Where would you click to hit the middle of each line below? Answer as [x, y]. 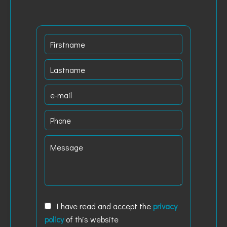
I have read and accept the [105, 206]
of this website [91, 219]
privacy [165, 206]
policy [54, 219]
